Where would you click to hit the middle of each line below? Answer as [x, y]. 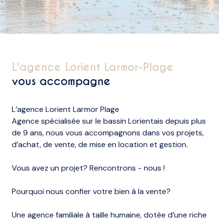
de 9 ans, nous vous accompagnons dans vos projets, [108, 132]
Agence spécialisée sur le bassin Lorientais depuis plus [109, 121]
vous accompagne [61, 81]
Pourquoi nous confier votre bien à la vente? [92, 191]
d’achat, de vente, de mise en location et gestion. [101, 144]
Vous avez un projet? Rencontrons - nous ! [89, 168]
